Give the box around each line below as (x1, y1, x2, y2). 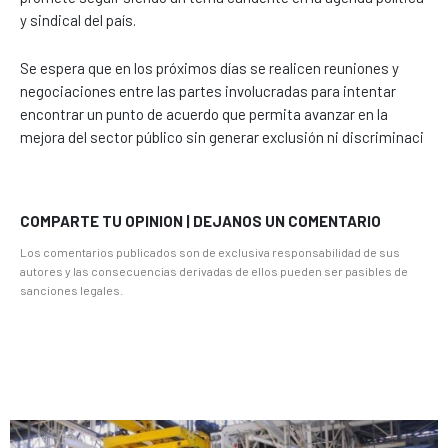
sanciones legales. (20, 282, 123, 297)
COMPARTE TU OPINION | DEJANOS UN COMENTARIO (20, 211, 381, 230)
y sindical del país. (20, 10, 136, 29)
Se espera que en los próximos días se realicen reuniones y (20, 58, 399, 77)
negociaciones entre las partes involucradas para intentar (20, 81, 396, 100)
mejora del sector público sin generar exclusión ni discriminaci (20, 127, 424, 146)
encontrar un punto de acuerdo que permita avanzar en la (20, 104, 388, 123)
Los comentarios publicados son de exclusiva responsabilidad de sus (20, 244, 400, 259)
